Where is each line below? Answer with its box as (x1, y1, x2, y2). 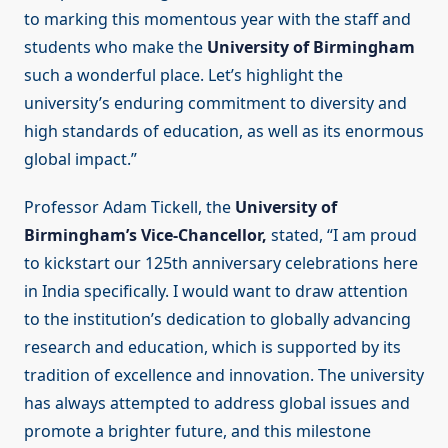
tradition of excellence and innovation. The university (24, 364, 424, 387)
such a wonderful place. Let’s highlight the (24, 64, 343, 87)
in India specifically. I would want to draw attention (24, 280, 408, 303)
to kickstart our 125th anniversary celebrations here (24, 252, 418, 275)
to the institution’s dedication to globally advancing (24, 308, 411, 331)
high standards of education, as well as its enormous (24, 120, 424, 143)
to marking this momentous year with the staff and (24, 8, 411, 31)
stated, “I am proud (267, 224, 417, 247)
